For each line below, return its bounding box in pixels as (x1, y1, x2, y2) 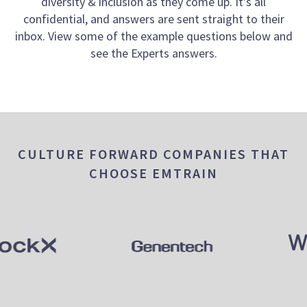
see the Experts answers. (90, 45, 217, 62)
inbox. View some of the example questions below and (14, 28, 293, 45)
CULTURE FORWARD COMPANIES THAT (18, 145, 289, 163)
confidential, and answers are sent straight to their (23, 11, 284, 27)
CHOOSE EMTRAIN (89, 164, 218, 182)
